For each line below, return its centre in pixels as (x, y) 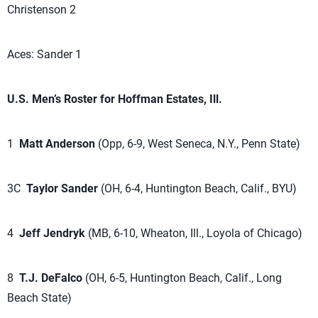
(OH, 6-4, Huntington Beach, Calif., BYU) (197, 188)
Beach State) (39, 298)
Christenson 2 (42, 10)
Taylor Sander (62, 188)
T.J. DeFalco (51, 278)
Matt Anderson (57, 144)
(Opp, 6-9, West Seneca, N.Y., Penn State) (198, 144)
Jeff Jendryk (54, 233)
